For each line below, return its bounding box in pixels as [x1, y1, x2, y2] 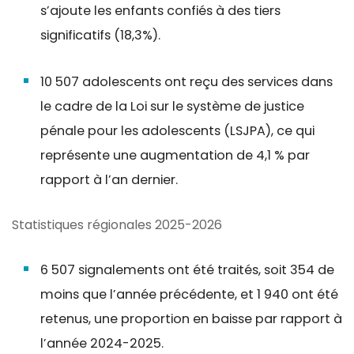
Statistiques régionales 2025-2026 [12, 215, 223, 234]
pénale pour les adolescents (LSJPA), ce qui [40, 121, 314, 140]
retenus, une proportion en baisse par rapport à [40, 309, 342, 328]
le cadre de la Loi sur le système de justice [40, 96, 304, 115]
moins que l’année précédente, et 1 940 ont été [40, 284, 338, 303]
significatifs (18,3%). [40, 25, 164, 44]
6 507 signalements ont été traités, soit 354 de [40, 260, 334, 279]
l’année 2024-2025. [40, 333, 167, 352]
